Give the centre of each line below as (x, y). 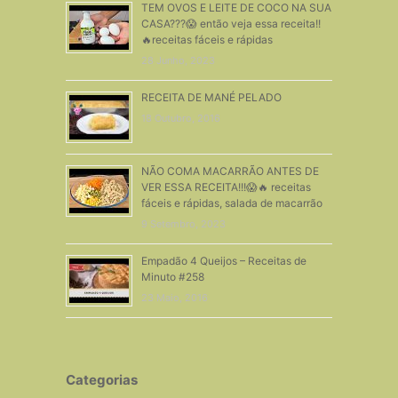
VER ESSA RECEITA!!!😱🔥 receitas (226, 187)
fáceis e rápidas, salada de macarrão (231, 203)
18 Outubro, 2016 (180, 118)
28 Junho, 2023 (178, 60)
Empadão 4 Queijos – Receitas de (223, 260)
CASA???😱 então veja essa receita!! (231, 23)
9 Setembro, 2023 (183, 223)
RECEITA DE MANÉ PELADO (211, 97)
